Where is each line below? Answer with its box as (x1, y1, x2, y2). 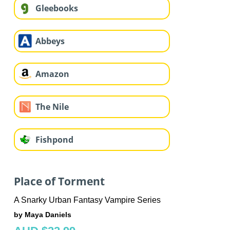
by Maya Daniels (13, 210, 71, 219)
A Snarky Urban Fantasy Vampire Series (13, 196, 161, 205)
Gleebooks (35, 2, 78, 14)
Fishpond (35, 133, 73, 145)
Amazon (35, 68, 69, 80)
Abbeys (35, 35, 65, 47)
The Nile (35, 101, 69, 112)
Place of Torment (13, 174, 105, 188)
